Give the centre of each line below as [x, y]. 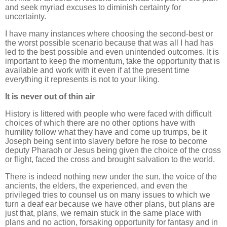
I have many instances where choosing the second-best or [109, 33]
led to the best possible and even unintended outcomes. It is [112, 52]
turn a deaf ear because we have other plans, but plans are [110, 204]
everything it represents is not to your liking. [82, 79]
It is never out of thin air [50, 96]
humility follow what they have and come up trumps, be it [106, 132]
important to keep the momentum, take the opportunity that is [112, 61]
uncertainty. [26, 16]
